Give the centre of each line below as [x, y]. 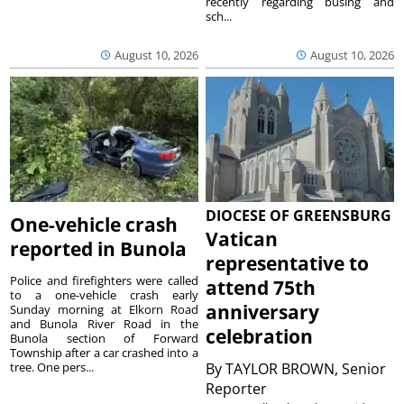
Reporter [239, 388]
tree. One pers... [52, 367]
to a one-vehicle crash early [104, 294]
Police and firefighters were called [104, 280]
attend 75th [261, 287]
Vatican [242, 239]
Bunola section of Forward [104, 338]
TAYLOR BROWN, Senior [306, 368]
